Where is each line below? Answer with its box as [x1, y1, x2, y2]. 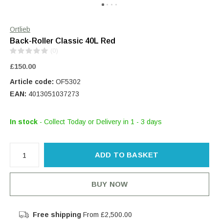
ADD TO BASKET [94, 151, 159, 159]
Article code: [10, 78, 54, 86]
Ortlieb [10, 25, 30, 33]
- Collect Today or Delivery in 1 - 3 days [40, 118, 162, 126]
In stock [10, 118, 40, 126]
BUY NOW [91, 180, 128, 188]
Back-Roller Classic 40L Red [10, 37, 115, 45]
